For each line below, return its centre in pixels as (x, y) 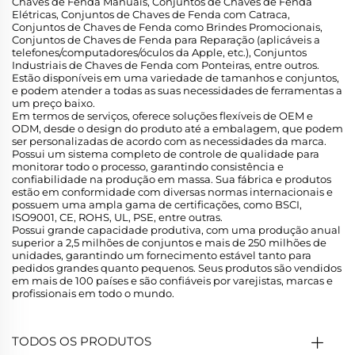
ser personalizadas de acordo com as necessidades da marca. (169, 141)
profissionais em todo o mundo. (93, 294)
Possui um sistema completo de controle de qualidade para (166, 154)
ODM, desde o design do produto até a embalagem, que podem (177, 129)
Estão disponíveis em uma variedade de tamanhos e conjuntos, (176, 78)
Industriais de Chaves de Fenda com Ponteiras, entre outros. (166, 65)
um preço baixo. (53, 103)
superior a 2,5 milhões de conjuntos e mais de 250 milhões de (169, 243)
